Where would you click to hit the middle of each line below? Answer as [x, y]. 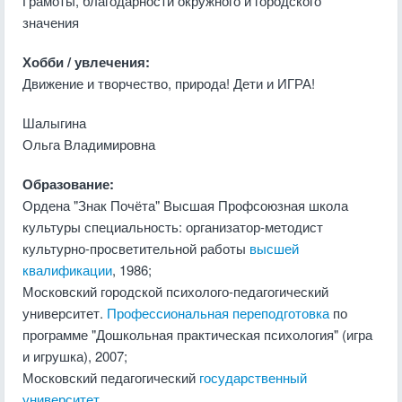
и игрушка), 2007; [75, 356]
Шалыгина [54, 122]
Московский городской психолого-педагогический [175, 291]
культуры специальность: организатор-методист [173, 227]
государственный [253, 377]
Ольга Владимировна [89, 144]
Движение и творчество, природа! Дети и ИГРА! [169, 83]
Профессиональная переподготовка [218, 313]
